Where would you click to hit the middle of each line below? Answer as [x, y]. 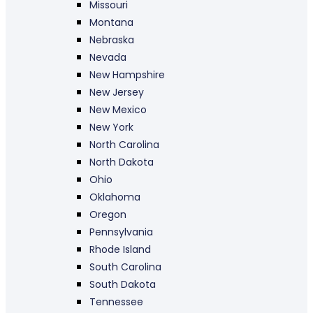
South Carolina [125, 267]
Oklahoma [115, 197]
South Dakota [123, 285]
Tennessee [116, 302]
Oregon [108, 215]
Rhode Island [120, 250]
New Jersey [117, 93]
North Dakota [122, 162]
